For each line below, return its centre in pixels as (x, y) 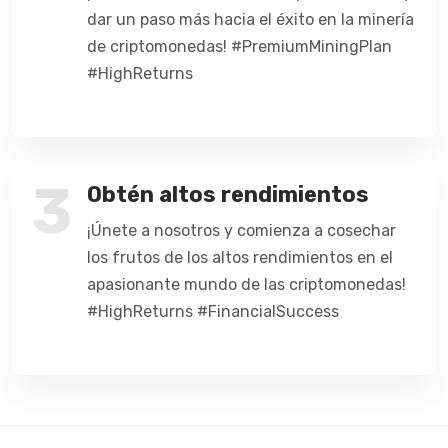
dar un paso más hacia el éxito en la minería (250, 19)
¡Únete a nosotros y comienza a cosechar (241, 230)
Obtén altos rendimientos (228, 194)
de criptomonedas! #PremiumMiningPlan (239, 46)
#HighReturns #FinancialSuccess (213, 311)
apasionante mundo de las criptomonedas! (246, 284)
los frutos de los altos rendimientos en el (240, 257)
